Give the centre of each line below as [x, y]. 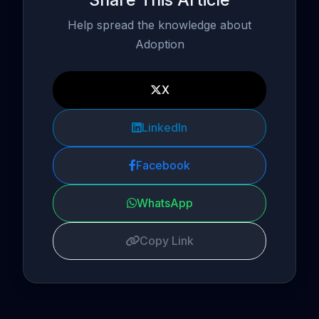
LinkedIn [164, 127]
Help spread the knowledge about [159, 25]
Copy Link [167, 240]
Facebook [163, 165]
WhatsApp [164, 203]
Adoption [159, 44]
